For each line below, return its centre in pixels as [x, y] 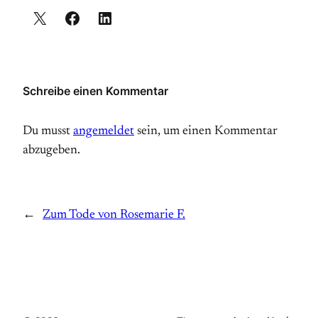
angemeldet [104, 131]
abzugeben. [51, 150]
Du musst [48, 131]
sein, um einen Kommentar [206, 131]
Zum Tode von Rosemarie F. [114, 215]
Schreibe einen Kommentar [95, 91]
